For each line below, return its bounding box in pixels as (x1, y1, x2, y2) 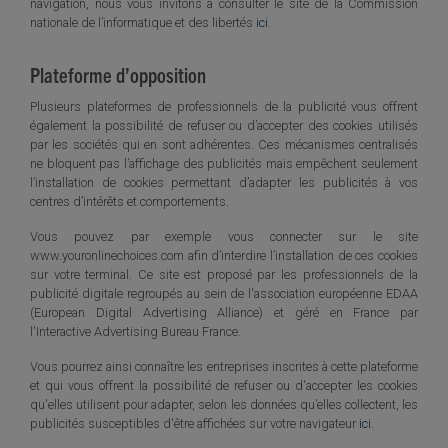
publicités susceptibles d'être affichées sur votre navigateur (30, 415, 359, 431)
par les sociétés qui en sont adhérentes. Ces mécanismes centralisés (30, 136, 418, 152)
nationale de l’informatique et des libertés (30, 14, 256, 30)
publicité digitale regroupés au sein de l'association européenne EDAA (30, 285, 418, 301)
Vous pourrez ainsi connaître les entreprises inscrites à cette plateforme (30, 358, 418, 374)
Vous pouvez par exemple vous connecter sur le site (30, 228, 418, 244)
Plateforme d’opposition (30, 61, 206, 87)
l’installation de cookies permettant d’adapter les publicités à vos (30, 174, 418, 190)
